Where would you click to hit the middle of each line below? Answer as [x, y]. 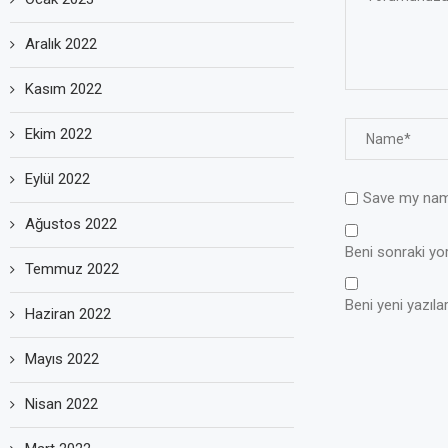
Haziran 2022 [68, 313]
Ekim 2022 [58, 133]
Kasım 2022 [63, 88]
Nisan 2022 [61, 403]
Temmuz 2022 [72, 268]
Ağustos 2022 [71, 223]
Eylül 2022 [57, 178]
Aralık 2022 [61, 43]
